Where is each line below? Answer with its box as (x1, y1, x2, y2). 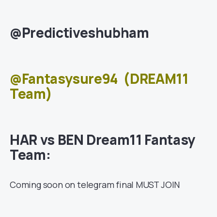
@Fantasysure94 (10, 69, 118, 88)
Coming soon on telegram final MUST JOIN (10, 179, 180, 191)
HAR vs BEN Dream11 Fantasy (10, 130, 195, 149)
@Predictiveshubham (10, 23, 149, 42)
